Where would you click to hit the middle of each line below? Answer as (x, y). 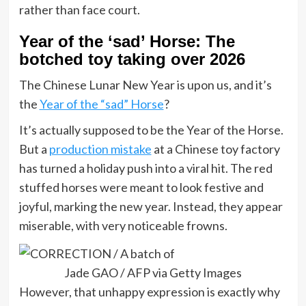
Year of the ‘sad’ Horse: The (127, 42)
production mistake (100, 149)
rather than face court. (79, 10)
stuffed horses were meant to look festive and (141, 187)
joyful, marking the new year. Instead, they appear (151, 207)
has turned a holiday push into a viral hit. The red (145, 168)
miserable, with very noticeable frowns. (123, 226)
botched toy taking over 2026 (132, 59)
